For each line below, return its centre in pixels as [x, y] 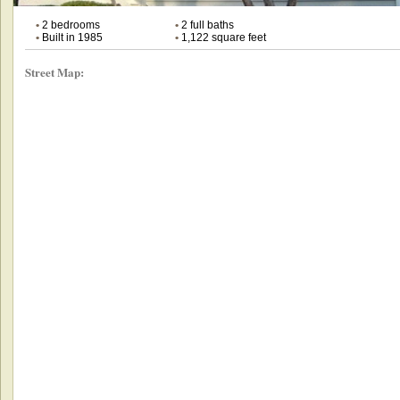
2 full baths [206, 25]
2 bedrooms [69, 25]
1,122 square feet [222, 37]
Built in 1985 [71, 37]
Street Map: [54, 71]
